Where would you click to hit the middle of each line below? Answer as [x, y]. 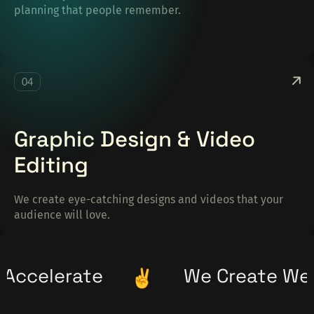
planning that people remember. [97, 11]
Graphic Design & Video [135, 139]
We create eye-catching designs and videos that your [149, 200]
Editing [51, 165]
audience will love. [62, 215]
